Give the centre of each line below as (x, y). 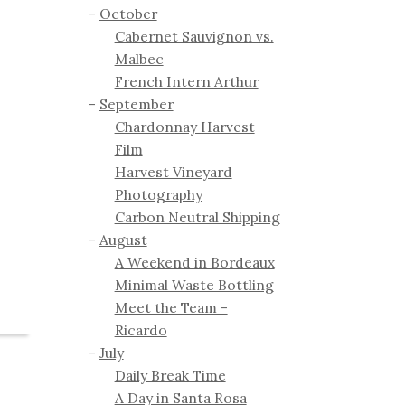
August (123, 240)
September (136, 104)
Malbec (139, 59)
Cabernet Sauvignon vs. (194, 37)
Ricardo (141, 330)
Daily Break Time (170, 376)
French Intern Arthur (186, 82)
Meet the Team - (171, 308)
